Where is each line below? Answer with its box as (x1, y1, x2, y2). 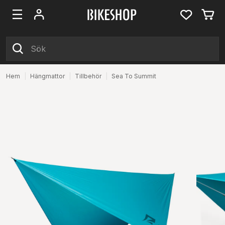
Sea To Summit (111, 72, 156, 80)
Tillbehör (75, 72, 101, 80)
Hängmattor (30, 72, 65, 80)
